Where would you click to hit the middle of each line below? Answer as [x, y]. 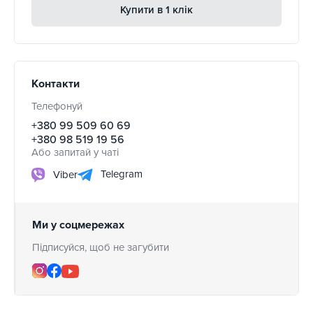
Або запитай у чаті [75, 153]
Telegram [120, 174]
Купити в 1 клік [156, 9]
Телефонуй [57, 107]
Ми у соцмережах [78, 225]
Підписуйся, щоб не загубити [101, 248]
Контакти [56, 84]
